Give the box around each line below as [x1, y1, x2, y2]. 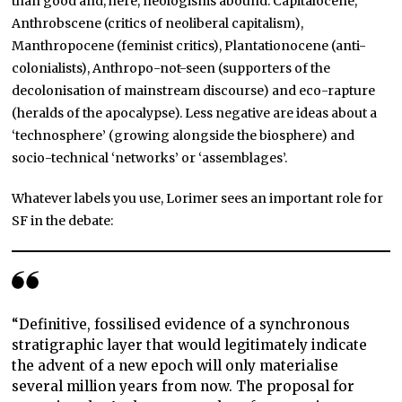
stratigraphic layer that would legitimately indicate [12, 336, 368, 354]
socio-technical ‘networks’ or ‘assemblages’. [12, 149, 288, 166]
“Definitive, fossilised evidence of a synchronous [12, 316, 351, 334]
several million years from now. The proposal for [12, 378, 355, 396]
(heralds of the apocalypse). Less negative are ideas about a [12, 104, 378, 121]
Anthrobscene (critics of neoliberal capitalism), [12, 14, 304, 31]
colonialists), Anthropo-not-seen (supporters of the [12, 59, 331, 76]
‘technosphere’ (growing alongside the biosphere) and [12, 127, 355, 144]
